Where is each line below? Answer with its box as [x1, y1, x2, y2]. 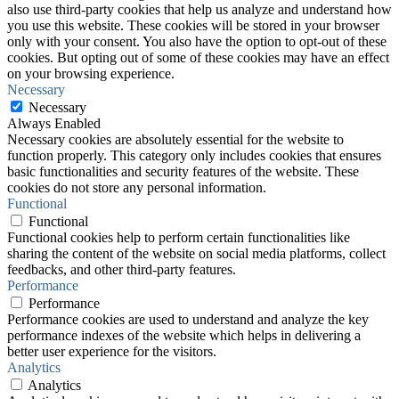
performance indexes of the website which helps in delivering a [7, 327, 361, 343]
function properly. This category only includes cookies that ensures [7, 147, 381, 163]
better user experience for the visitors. [7, 343, 216, 359]
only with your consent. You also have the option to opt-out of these [7, 33, 387, 49]
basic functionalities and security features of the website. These [7, 163, 359, 179]
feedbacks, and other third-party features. [7, 261, 236, 277]
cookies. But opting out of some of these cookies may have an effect [7, 49, 389, 65]
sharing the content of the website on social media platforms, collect [7, 245, 386, 261]
